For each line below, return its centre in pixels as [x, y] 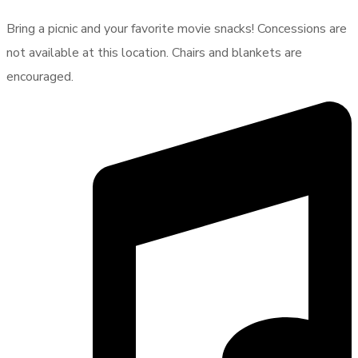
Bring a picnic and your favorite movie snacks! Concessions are [177, 28]
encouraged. [40, 76]
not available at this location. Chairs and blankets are [154, 52]
